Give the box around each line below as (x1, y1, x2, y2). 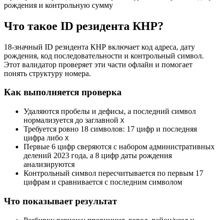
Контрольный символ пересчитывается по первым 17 (24, 169, 203, 178)
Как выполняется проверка (4, 87, 122, 98)
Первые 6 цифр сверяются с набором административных (24, 142, 215, 151)
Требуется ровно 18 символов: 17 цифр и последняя (24, 125, 197, 134)
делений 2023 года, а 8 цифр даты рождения (24, 151, 172, 160)
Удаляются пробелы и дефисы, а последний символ (24, 107, 196, 116)
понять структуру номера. (4, 69, 91, 78)
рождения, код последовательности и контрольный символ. (4, 51, 204, 60)
